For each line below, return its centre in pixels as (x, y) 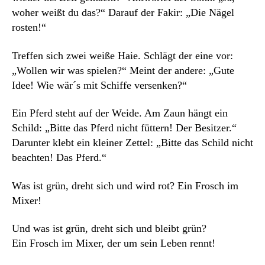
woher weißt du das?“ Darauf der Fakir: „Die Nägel (123, 13)
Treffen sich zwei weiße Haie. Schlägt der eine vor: (122, 55)
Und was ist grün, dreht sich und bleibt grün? (109, 229)
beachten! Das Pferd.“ (59, 158)
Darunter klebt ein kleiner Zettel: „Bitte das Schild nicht (132, 143)
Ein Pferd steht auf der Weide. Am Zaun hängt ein (120, 113)
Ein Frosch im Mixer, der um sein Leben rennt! (114, 243)
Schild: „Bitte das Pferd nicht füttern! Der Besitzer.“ (124, 128)
